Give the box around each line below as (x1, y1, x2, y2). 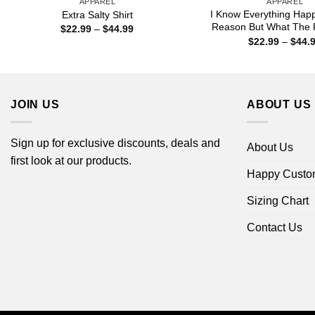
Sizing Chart (247, 194, 309, 207)
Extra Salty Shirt (61, 8, 133, 20)
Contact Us (247, 221, 302, 233)
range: (133, 32, 162, 44)
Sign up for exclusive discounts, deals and (11, 136, 220, 149)
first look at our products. (11, 154, 131, 167)
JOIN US (11, 98, 60, 111)
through (133, 52, 168, 64)
